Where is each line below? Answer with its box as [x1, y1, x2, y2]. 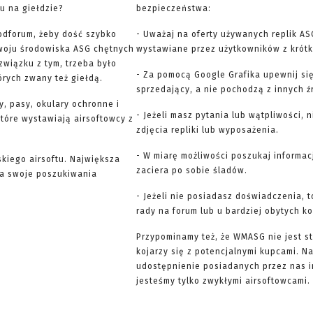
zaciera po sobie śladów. [136, 166, 247, 175]
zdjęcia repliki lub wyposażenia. [136, 125, 279, 135]
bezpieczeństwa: [136, 3, 211, 13]
